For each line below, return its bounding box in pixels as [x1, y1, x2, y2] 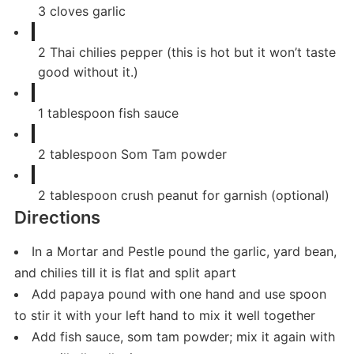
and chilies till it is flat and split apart [13, 265, 236, 281]
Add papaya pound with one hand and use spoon [31, 286, 326, 303]
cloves [49, 3, 88, 20]
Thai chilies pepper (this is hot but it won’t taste [49, 44, 336, 61]
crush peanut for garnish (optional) [120, 187, 330, 204]
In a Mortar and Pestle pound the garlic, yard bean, [31, 243, 337, 260]
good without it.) [37, 64, 138, 81]
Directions [13, 207, 100, 228]
